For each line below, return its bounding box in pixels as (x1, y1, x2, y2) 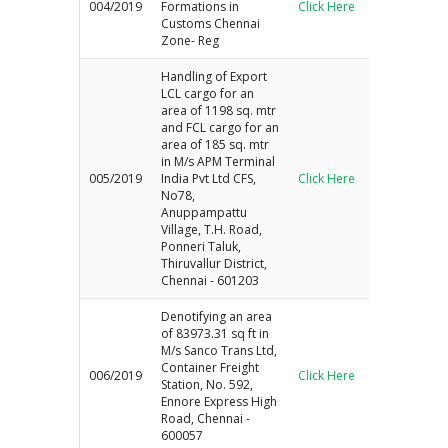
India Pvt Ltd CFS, (161, 169, 257, 187)
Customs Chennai (161, 14, 261, 32)
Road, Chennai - (161, 409, 251, 427)
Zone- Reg (161, 31, 220, 49)
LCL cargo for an (161, 84, 255, 102)
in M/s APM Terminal (161, 152, 276, 170)
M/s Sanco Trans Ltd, (161, 341, 278, 359)
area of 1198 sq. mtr (161, 101, 277, 119)
